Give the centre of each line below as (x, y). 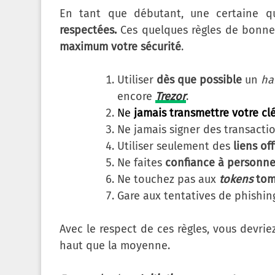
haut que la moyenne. (115, 246)
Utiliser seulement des (175, 146)
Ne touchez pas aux (168, 180)
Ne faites (141, 163)
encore (136, 97)
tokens (238, 180)
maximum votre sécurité (120, 47)
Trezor (171, 97)
